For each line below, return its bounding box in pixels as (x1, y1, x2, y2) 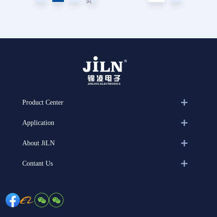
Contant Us (22, 159, 53, 167)
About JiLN (22, 139, 55, 147)
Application (22, 119, 54, 126)
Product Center (22, 98, 63, 106)
